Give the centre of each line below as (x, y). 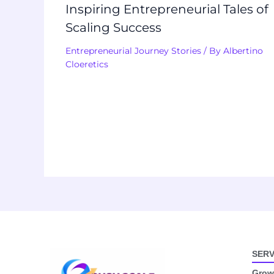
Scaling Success (113, 27)
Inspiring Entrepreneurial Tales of (167, 9)
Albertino (243, 50)
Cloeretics (87, 64)
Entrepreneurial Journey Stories (133, 50)
